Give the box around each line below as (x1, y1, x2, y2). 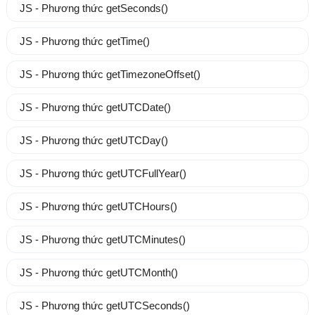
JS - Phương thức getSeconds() (19, 2, 168, 15)
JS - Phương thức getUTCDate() (19, 101, 171, 114)
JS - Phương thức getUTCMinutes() (19, 233, 186, 246)
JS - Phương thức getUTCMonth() (19, 266, 178, 279)
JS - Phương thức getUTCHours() (19, 200, 177, 213)
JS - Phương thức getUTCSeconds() (19, 300, 190, 312)
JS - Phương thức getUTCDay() (19, 134, 168, 147)
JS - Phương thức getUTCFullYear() (19, 167, 186, 180)
